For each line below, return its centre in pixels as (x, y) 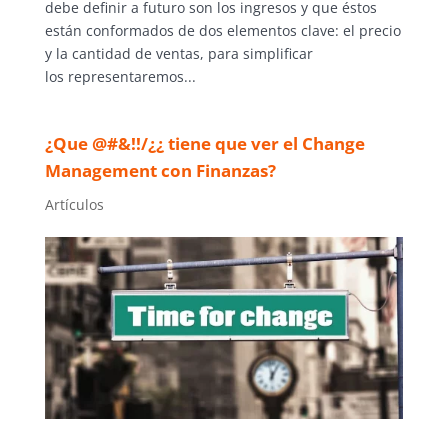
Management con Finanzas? (160, 171)
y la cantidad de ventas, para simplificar (178, 54)
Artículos (74, 204)
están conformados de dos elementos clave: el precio (222, 31)
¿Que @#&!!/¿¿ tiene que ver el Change (204, 144)
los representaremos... (120, 77)
